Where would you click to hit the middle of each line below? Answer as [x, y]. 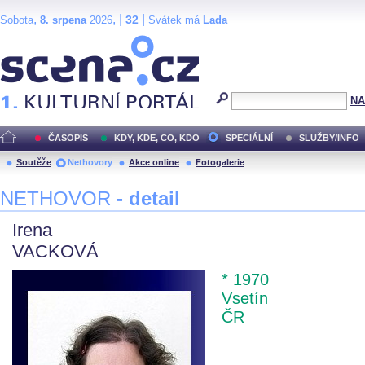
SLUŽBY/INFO [329, 138]
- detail [148, 198]
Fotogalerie [220, 162]
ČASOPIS [68, 138]
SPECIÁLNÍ [249, 138]
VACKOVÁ [55, 251]
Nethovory [90, 162]
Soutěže [34, 162]
